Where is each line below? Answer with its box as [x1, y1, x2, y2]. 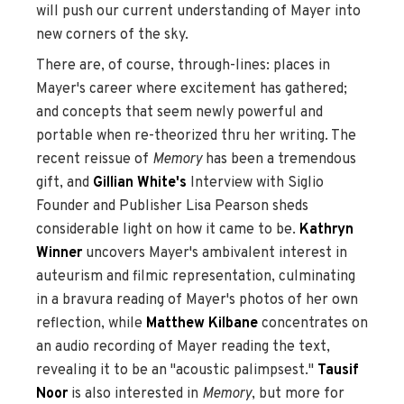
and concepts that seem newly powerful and [36, 103, 323, 122]
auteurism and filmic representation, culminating [36, 267, 355, 286]
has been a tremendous [202, 150, 356, 169]
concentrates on [262, 314, 368, 333]
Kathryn [299, 220, 353, 239]
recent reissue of [36, 150, 152, 169]
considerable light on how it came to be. [36, 220, 299, 239]
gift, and [36, 173, 93, 192]
